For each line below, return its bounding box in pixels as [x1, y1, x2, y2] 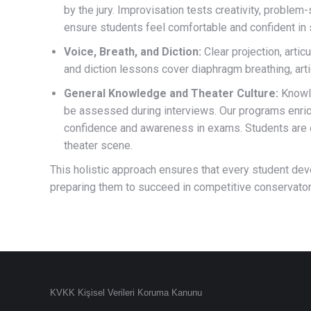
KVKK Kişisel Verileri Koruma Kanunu [50, 287, 202, 298]
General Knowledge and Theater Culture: [64, 87, 278, 100]
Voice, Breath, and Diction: [64, 45, 201, 58]
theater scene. [64, 139, 133, 152]
